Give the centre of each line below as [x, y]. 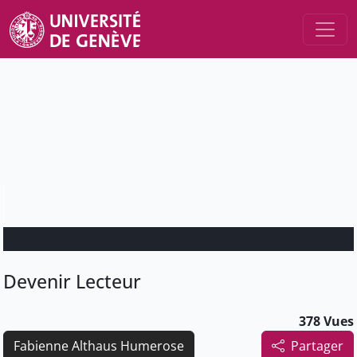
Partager [317, 346]
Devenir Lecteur [72, 282]
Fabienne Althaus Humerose [99, 346]
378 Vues [326, 322]
